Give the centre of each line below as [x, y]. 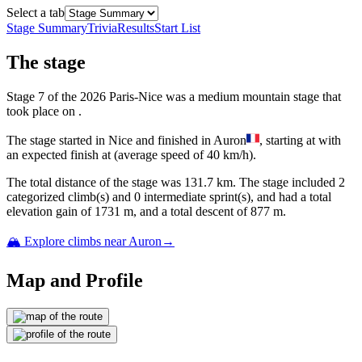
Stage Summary [47, 28]
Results [136, 28]
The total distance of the [69, 183]
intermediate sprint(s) [196, 197]
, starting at [289, 141]
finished [178, 141]
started [76, 141]
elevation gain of [49, 212]
